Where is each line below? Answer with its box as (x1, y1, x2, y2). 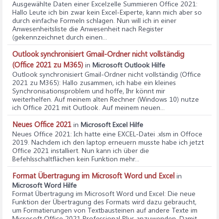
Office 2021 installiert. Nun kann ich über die (12, 146, 149, 155)
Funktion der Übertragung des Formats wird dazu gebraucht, (12, 197, 197, 206)
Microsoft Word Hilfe (12, 180, 77, 190)
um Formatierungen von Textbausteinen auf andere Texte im (12, 205, 197, 215)
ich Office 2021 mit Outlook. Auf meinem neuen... (12, 103, 165, 112)
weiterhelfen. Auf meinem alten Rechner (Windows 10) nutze (12, 94, 199, 104)
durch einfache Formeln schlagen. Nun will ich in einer (12, 16, 176, 25)
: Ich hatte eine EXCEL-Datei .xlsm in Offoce (70, 129, 202, 138)
